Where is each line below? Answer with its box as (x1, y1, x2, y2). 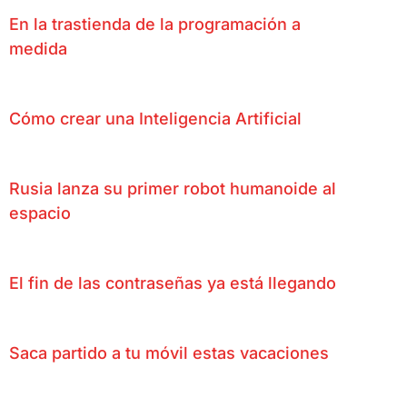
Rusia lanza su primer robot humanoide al (9, 178, 336, 198)
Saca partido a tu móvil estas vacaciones (9, 342, 329, 362)
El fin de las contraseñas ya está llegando (9, 273, 336, 293)
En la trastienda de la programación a (9, 14, 301, 34)
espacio (9, 203, 71, 223)
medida (9, 38, 67, 58)
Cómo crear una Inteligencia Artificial (9, 108, 302, 128)
